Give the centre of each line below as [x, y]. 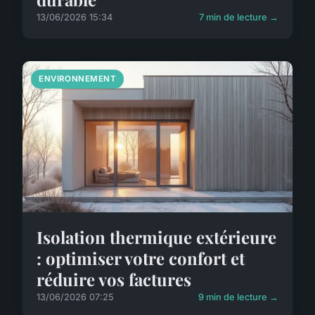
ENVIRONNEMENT [78, 78]
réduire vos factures [114, 279]
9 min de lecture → [238, 297]
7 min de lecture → [239, 17]
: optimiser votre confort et [141, 258]
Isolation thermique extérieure [156, 237]
